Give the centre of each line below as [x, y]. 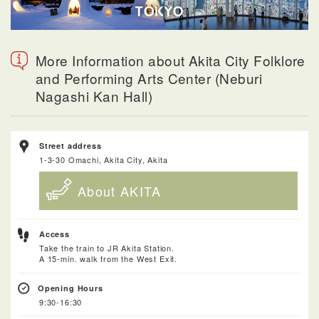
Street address [70, 146]
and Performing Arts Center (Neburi [149, 78]
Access [54, 234]
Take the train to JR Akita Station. [107, 248]
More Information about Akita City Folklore [171, 61]
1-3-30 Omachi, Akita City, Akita [104, 160]
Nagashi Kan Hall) [94, 96]
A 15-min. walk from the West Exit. [109, 259]
